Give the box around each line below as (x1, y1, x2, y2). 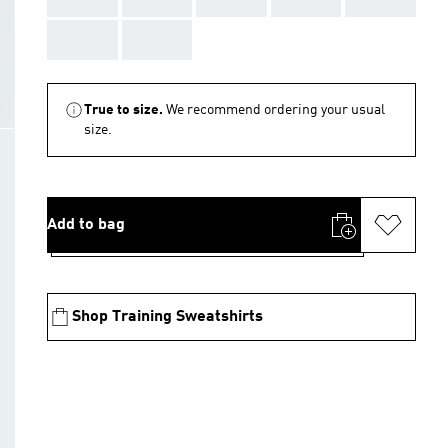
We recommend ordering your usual (166, 103, 385, 117)
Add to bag (47, 217, 125, 233)
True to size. (84, 103, 163, 117)
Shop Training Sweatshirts (72, 309, 263, 325)
